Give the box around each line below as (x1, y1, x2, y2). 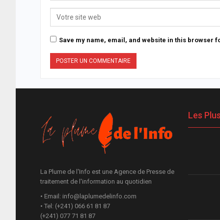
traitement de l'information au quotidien (40, 177, 152, 185)
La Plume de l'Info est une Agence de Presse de (40, 167, 174, 175)
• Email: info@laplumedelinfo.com (40, 192, 137, 200)
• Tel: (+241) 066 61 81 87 (40, 202, 110, 210)
